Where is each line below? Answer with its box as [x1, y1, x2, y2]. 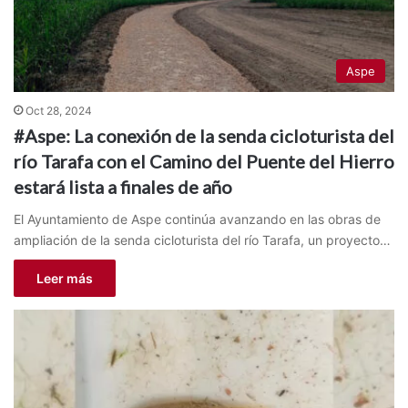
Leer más [36, 270, 93, 287]
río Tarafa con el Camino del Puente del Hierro [14, 150, 394, 173]
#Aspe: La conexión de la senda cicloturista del [14, 125, 394, 148]
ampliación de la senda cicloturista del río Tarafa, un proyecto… [14, 232, 391, 249]
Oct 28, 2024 [25, 104, 92, 118]
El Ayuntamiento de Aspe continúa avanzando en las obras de [14, 211, 381, 228]
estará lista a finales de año [14, 176, 232, 199]
